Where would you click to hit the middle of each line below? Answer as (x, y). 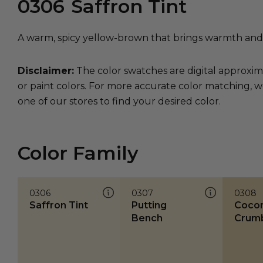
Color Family (78, 153)
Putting (149, 205)
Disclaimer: (46, 71)
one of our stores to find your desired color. (119, 101)
